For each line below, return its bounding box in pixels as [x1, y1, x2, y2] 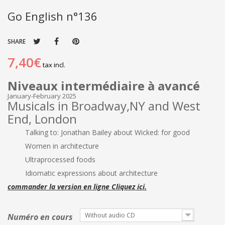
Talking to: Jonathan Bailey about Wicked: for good [25, 128, 190, 137]
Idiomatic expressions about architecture [25, 168, 158, 178]
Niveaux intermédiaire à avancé [8, 77, 200, 94]
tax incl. [41, 60, 65, 69]
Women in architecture [25, 141, 99, 151]
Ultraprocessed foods [25, 155, 95, 164]
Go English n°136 [8, 9, 97, 24]
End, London [8, 110, 77, 127]
